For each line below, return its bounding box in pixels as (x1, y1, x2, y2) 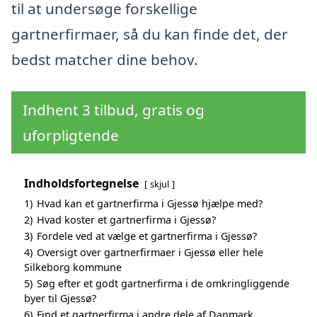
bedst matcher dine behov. (11, 49, 198, 69)
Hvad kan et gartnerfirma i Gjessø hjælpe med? (37, 197, 263, 211)
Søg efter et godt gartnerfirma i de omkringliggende (37, 277, 289, 291)
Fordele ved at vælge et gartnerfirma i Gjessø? (37, 229, 257, 243)
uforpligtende (23, 125, 119, 146)
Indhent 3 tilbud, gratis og (23, 100, 204, 120)
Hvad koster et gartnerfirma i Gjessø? (37, 213, 216, 227)
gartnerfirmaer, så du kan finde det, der (11, 23, 288, 44)
